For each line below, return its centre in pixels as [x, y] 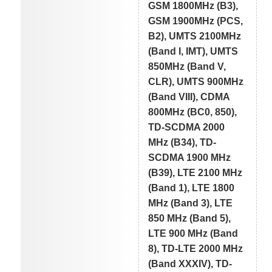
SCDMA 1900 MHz [190, 158]
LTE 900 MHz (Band [193, 234]
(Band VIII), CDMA [189, 97]
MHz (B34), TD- [182, 143]
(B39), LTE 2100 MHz [195, 173]
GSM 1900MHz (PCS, [196, 21]
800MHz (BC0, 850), [193, 112]
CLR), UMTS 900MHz [196, 82]
